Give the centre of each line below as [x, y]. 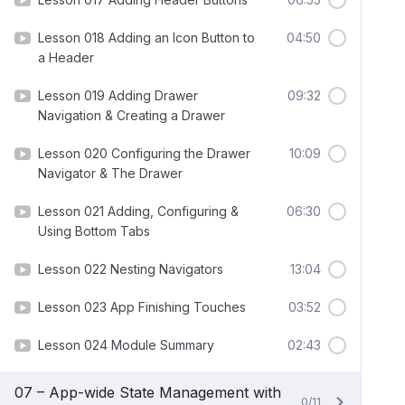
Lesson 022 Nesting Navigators [131, 269]
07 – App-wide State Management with [148, 392]
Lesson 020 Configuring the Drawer [144, 153]
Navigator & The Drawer [110, 173]
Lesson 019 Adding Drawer [118, 95]
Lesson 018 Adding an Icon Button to [146, 38]
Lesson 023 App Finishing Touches [142, 307]
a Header [66, 57]
